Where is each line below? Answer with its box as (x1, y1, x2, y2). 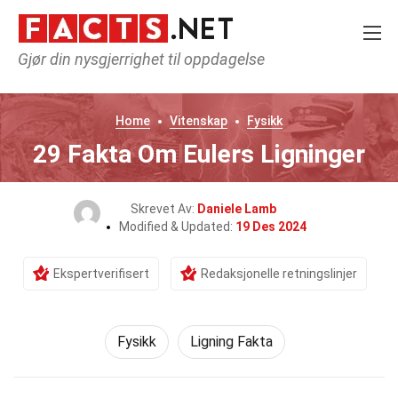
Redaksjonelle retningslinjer (200, 267, 357, 281)
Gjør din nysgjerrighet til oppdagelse (18, 50, 265, 68)
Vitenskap (170, 114, 227, 128)
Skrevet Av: (131, 202, 197, 216)
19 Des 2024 (235, 219, 306, 234)
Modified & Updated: (118, 219, 235, 234)
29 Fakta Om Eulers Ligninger (33, 139, 365, 169)
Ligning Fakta (189, 333, 273, 350)
